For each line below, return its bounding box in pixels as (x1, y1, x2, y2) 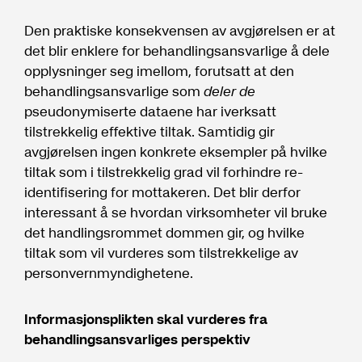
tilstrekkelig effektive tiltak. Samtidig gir (24, 120, 275, 142)
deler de (204, 79, 255, 102)
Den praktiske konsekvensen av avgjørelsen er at (24, 19, 335, 41)
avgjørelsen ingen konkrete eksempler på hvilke (24, 140, 327, 162)
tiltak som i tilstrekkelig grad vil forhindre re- (24, 160, 303, 183)
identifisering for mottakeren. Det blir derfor (24, 180, 301, 203)
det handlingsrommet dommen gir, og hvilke (24, 221, 305, 243)
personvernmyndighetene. (24, 261, 193, 284)
